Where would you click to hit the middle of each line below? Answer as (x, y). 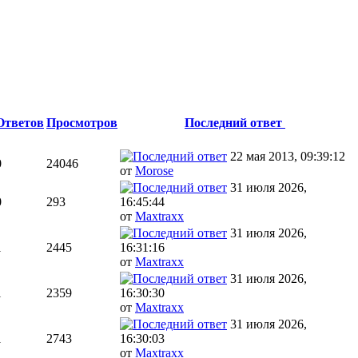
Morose (154, 171)
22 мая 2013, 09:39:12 (288, 157)
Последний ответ (235, 123)
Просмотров (82, 123)
